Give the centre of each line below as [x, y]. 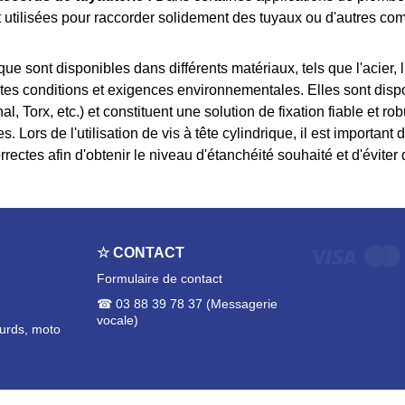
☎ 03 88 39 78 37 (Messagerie [187, 304]
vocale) [118, 320]
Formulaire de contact [160, 278]
